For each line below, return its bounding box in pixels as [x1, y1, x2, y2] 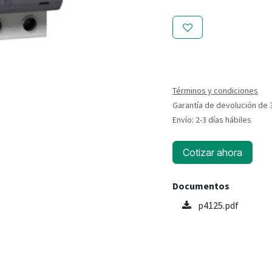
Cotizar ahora [183, 146, 242, 158]
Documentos [172, 180, 229, 192]
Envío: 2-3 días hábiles [172, 114, 251, 125]
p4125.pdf [196, 199, 239, 211]
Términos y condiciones [172, 85, 258, 96]
